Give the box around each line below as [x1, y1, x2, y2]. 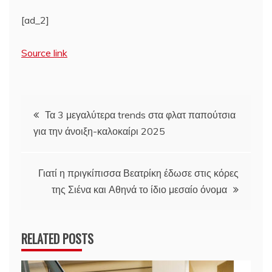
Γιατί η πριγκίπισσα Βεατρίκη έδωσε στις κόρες [38, 166, 239, 179]
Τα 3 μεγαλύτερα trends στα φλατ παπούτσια [45, 108, 236, 121]
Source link [21, 46, 67, 59]
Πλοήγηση [21, 95, 107, 124]
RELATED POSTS [21, 229, 93, 248]
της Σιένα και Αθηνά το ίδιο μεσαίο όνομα [52, 183, 227, 195]
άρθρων [21, 128, 85, 157]
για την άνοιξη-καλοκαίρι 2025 [33, 124, 165, 137]
